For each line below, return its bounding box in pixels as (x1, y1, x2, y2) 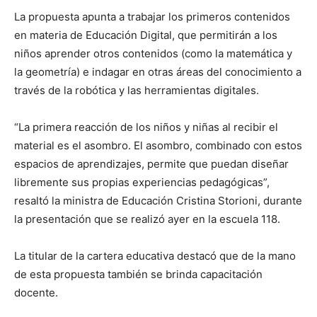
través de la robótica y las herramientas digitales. (14, 83, 259, 97)
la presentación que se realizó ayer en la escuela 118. (14, 212, 280, 226)
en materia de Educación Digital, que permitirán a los (14, 28, 277, 42)
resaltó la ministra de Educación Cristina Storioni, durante (14, 194, 302, 207)
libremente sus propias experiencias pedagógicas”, (14, 175, 270, 189)
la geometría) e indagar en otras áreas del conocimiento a (14, 65, 301, 79)
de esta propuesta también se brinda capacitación (14, 267, 263, 281)
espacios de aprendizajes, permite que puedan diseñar (14, 157, 289, 171)
